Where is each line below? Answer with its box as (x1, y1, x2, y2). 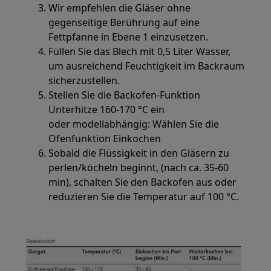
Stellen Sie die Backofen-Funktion (48, 88, 201, 102)
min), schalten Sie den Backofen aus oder (48, 175, 237, 189)
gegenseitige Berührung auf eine (48, 16, 200, 29)
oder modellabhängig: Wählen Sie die (48, 117, 220, 131)
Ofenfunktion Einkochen (48, 132, 162, 145)
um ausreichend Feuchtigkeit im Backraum (48, 59, 245, 73)
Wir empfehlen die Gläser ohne (48, 1, 191, 15)
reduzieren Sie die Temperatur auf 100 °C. (48, 190, 240, 203)
